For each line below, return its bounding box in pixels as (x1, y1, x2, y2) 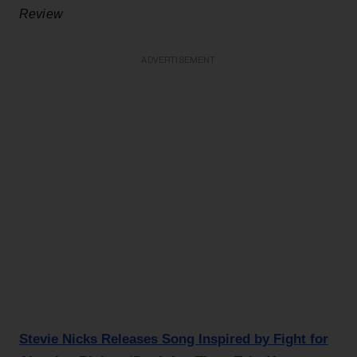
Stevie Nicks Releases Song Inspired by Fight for (19, 331, 328, 347)
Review (19, 6, 63, 21)
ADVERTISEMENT (141, 55, 216, 65)
